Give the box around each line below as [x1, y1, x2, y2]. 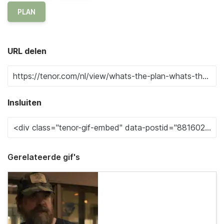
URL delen [7, 45, 46, 56]
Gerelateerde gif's [7, 151, 80, 162]
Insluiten [7, 97, 41, 107]
